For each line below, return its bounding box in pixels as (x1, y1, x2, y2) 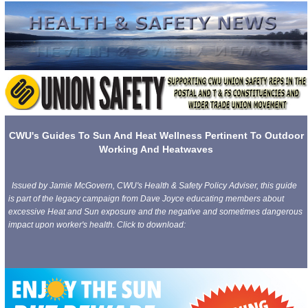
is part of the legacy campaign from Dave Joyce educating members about (8, 194, 284, 204)
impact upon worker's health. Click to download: (8, 220, 186, 230)
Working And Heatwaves (99, 144, 213, 155)
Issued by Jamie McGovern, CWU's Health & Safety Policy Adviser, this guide (12, 181, 297, 191)
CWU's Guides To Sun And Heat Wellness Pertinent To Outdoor (8, 130, 304, 141)
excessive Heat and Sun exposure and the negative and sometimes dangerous (8, 207, 302, 217)
